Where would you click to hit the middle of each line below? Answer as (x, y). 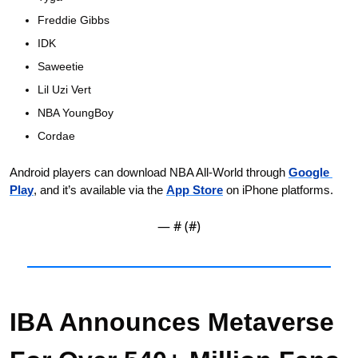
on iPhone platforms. (278, 189)
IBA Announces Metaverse (172, 322)
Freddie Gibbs (74, 20)
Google (309, 172)
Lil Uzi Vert (64, 89)
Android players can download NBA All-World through (149, 172)
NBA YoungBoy (76, 112)
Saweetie (61, 66)
